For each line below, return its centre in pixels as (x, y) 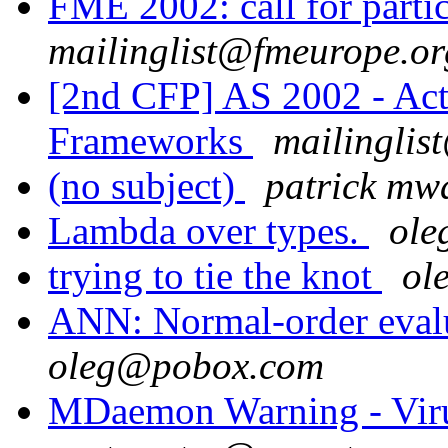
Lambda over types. (208, 231)
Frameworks (150, 141)
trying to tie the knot (215, 276)
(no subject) (146, 186)
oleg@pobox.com (186, 366)
